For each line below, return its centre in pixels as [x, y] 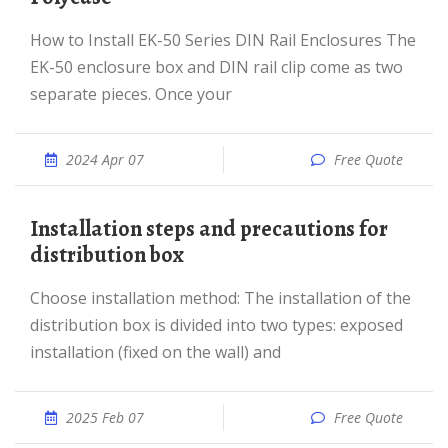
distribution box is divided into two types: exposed [216, 325]
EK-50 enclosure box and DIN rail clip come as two [216, 67]
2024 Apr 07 [105, 159]
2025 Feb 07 [105, 417]
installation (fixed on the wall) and [155, 352]
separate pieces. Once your [131, 94]
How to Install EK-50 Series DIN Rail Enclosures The [36, 40]
